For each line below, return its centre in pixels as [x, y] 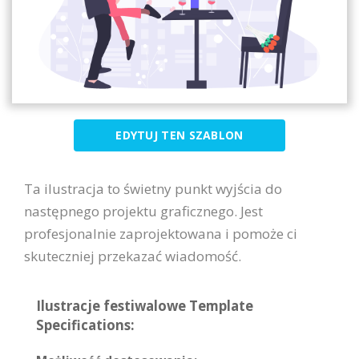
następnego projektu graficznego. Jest [143, 211]
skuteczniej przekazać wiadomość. [133, 256]
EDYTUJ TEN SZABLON [179, 135]
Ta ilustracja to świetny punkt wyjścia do [153, 188]
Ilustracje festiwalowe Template [145, 305]
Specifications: [85, 325]
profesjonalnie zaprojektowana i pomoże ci [161, 233]
